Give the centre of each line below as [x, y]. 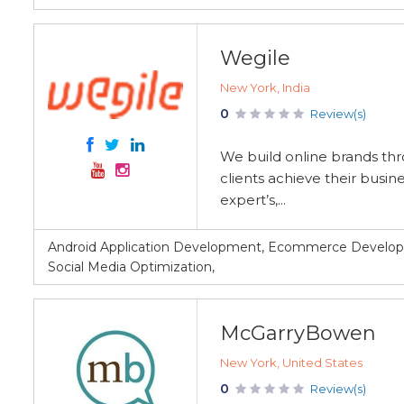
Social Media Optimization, [131, 267]
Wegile [255, 58]
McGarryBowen [298, 333]
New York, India [265, 87]
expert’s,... [253, 200]
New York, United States [291, 363]
